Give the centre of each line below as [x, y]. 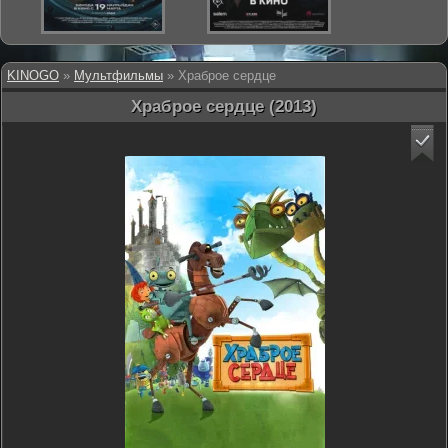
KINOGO [33, 75]
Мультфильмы [118, 75]
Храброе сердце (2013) [224, 106]
